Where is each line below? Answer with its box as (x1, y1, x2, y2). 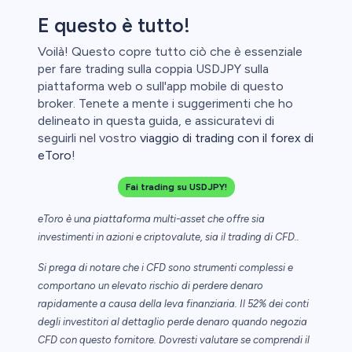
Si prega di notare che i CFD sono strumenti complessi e (38, 262, 293, 274)
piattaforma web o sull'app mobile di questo (38, 79, 284, 94)
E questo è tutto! (38, 13, 190, 38)
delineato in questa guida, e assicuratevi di (38, 113, 274, 129)
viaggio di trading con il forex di (140, 130, 313, 146)
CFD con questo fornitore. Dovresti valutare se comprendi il (38, 334, 310, 346)
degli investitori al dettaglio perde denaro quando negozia (38, 316, 307, 328)
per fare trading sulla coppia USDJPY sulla (38, 61, 269, 77)
